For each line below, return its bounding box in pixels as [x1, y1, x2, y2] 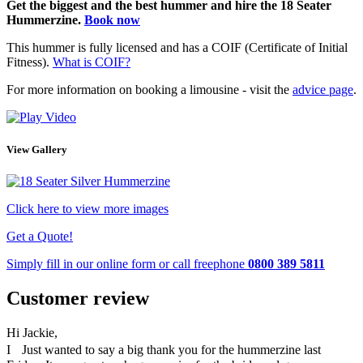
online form [96, 256, 156, 271]
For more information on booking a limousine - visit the [6, 83, 293, 97]
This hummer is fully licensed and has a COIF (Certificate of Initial [6, 41, 348, 55]
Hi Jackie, [6, 325, 58, 340]
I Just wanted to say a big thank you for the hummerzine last [6, 342, 321, 357]
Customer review [6, 287, 149, 309]
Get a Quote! [6, 228, 73, 243]
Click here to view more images [6, 201, 169, 216]
